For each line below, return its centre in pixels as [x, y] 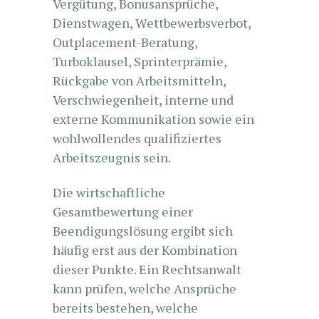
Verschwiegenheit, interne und [143, 100]
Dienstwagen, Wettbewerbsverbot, [152, 23]
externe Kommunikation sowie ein [153, 119]
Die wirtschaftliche [109, 192]
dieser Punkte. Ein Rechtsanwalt [147, 269]
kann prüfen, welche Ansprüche [145, 288]
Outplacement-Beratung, [125, 42]
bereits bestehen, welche [125, 308]
